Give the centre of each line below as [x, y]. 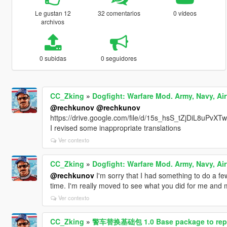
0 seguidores [119, 58]
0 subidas [53, 58]
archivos [53, 21]
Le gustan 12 [53, 13]
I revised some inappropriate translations [115, 127]
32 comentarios [119, 13]
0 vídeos [185, 13]
